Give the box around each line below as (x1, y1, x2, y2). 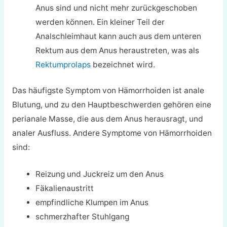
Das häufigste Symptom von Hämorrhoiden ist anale (12, 86, 204, 96)
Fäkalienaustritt (35, 183, 94, 193)
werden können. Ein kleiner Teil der (35, 17, 165, 27)
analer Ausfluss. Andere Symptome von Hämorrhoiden (12, 128, 212, 138)
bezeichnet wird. (91, 59, 156, 69)
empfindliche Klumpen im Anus (35, 197, 149, 207)
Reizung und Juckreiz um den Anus (35, 169, 164, 179)
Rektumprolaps (35, 59, 91, 69)
